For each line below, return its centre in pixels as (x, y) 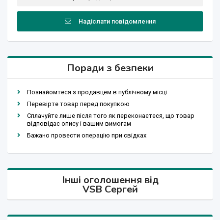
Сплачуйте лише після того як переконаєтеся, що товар (111, 116)
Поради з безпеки (110, 68)
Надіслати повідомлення (117, 22)
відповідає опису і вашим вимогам (79, 124)
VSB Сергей (110, 190)
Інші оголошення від (110, 180)
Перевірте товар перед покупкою (78, 104)
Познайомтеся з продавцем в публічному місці (97, 92)
